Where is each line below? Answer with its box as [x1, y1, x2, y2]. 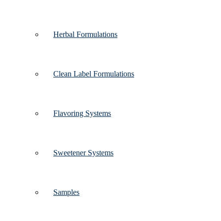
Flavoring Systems [53, 109, 111, 117]
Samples [53, 188, 79, 196]
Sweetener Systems [53, 148, 113, 157]
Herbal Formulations [53, 30, 117, 38]
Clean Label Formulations [53, 70, 134, 78]
